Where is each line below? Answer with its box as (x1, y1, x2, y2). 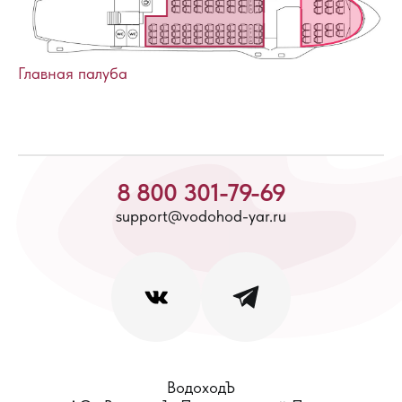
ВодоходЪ (167, 377, 235, 397)
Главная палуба (18, 63, 127, 83)
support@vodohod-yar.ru (116, 205, 286, 225)
